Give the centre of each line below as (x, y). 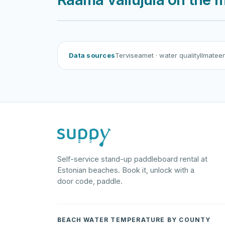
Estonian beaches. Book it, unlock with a (126, 170)
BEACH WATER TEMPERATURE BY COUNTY (134, 220)
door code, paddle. (90, 181)
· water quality (178, 55)
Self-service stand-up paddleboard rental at (132, 159)
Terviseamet (136, 55)
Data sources (92, 55)
